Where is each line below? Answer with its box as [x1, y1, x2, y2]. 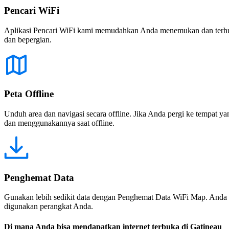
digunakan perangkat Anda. [4, 202, 93, 211]
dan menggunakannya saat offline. [4, 119, 114, 127]
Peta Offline [4, 88, 54, 100]
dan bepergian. [4, 35, 52, 44]
